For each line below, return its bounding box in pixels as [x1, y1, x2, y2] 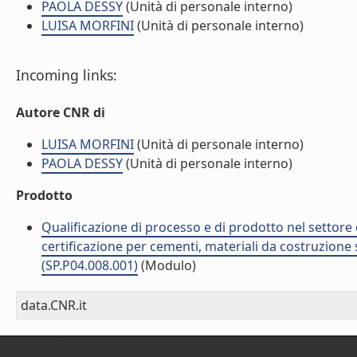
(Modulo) [138, 257, 196, 274]
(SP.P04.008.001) [41, 257, 138, 274]
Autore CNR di [16, 104, 105, 121]
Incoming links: [16, 65, 117, 84]
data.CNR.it [21, 296, 87, 314]
